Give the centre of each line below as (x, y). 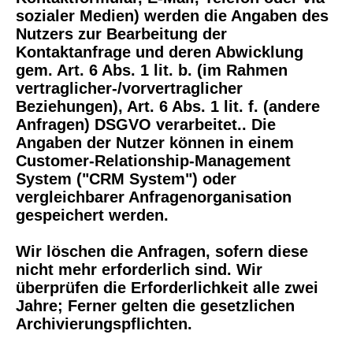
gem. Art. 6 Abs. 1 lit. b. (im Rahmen (152, 71)
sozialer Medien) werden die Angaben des (172, 16)
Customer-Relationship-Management (153, 161)
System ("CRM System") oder (126, 179)
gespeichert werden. (92, 216)
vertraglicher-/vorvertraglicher (129, 89)
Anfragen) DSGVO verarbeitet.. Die (146, 125)
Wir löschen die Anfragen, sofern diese (162, 252)
